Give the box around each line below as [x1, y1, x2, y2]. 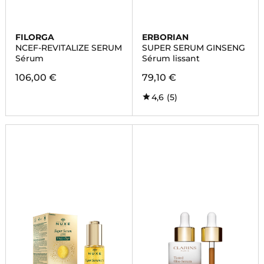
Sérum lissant [141, 53, 200, 64]
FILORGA [15, 32, 54, 42]
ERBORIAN [141, 32, 189, 42]
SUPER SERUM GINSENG [141, 42, 245, 53]
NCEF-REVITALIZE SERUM [15, 42, 122, 53]
